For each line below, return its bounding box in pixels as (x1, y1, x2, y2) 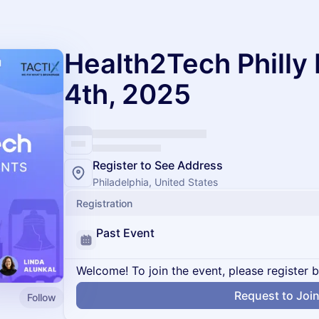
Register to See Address (93, 158, 223, 172)
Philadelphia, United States (93, 176, 218, 188)
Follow (27, 291, 56, 303)
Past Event (96, 226, 155, 240)
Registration (76, 197, 132, 209)
